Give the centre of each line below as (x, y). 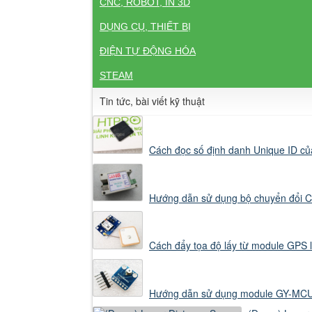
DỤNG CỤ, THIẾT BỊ (145, 27)
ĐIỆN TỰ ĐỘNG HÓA (148, 51)
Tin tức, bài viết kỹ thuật (152, 101)
